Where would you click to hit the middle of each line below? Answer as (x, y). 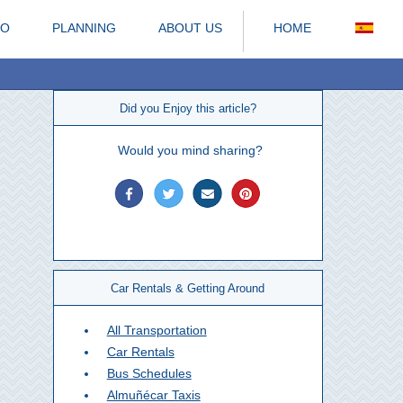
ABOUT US (190, 28)
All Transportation (157, 330)
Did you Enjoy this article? (188, 108)
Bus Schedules (149, 373)
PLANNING (84, 28)
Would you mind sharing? (190, 150)
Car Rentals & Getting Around (188, 288)
